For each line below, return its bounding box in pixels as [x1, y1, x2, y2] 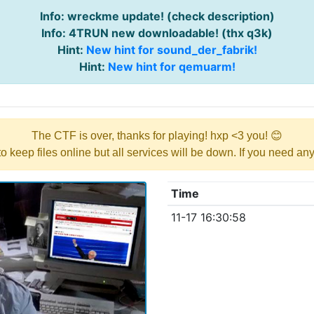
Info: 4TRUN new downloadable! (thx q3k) [41, 26, 273, 40]
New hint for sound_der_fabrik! [86, 43, 257, 57]
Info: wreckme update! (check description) [39, 9, 275, 23]
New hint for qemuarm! [107, 60, 235, 74]
